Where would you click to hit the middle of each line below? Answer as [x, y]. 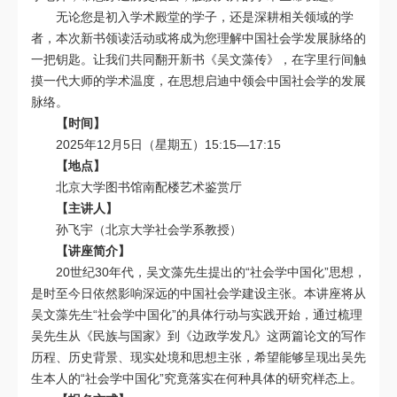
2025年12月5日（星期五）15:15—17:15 [168, 144]
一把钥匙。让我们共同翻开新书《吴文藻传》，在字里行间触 [198, 59]
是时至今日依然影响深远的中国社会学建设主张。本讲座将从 [198, 293]
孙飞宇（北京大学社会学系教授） [149, 229]
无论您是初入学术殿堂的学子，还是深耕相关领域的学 [205, 16]
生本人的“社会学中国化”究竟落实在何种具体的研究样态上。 [197, 378]
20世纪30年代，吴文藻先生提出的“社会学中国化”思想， [211, 272]
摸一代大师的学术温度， [99, 80]
